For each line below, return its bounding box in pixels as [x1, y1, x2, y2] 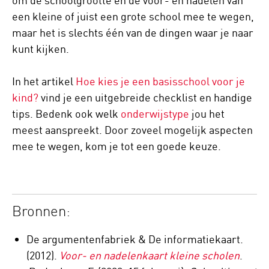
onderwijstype [121, 107, 189, 121]
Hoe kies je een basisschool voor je [76, 74, 245, 88]
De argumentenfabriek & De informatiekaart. [26, 232, 243, 246]
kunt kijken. [12, 42, 69, 56]
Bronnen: [12, 202, 70, 220]
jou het [189, 107, 225, 121]
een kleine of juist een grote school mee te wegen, [12, 10, 254, 23]
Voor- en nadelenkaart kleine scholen [59, 249, 240, 262]
